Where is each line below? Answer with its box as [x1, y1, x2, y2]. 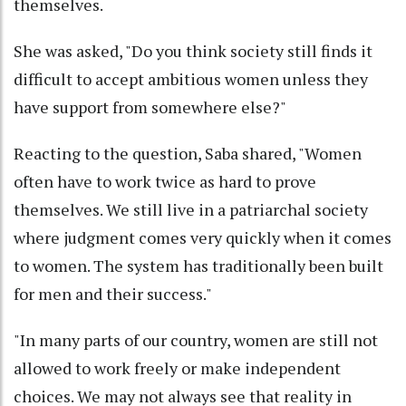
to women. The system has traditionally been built [14, 255, 383, 277]
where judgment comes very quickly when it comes [14, 227, 391, 249]
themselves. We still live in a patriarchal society [14, 198, 368, 221]
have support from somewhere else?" [14, 96, 286, 119]
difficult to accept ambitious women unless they [14, 68, 368, 91]
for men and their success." [14, 283, 212, 305]
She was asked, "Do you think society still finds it [14, 40, 372, 63]
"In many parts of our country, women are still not [14, 329, 378, 352]
